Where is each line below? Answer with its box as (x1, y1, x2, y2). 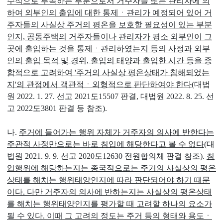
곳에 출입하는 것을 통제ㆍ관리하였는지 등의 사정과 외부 (7, 44, 210, 53)
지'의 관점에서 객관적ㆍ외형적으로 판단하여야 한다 (7, 80, 192, 89)
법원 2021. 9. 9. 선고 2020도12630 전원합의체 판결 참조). (7, 152, 207, 160)
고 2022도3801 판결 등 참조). (7, 104, 107, 112)
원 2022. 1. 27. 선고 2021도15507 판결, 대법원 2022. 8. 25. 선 (7, 92, 214, 101)
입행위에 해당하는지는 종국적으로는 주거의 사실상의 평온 (7, 164, 216, 172)
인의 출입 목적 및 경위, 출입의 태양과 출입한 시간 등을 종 (7, 56, 212, 65)
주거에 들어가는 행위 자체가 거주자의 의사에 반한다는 (19, 128, 214, 136)
